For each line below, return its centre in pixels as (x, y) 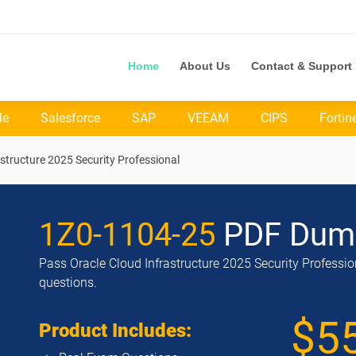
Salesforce (70, 118)
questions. (68, 282)
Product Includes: (115, 331)
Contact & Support (302, 66)
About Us (205, 66)
